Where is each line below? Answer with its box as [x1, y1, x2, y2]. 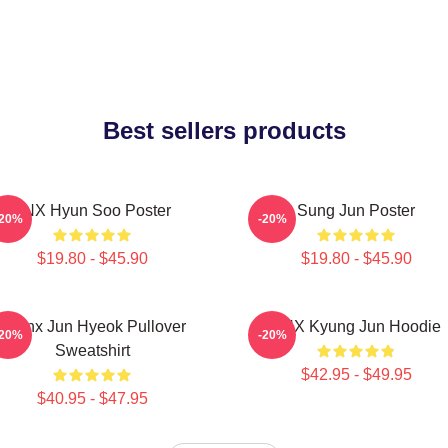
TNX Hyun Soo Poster [13, 202, 171, 219]
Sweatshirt [54, 342, 130, 359]
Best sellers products [102, 117, 346, 144]
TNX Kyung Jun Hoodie [271, 318, 441, 335]
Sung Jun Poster [297, 202, 415, 219]
